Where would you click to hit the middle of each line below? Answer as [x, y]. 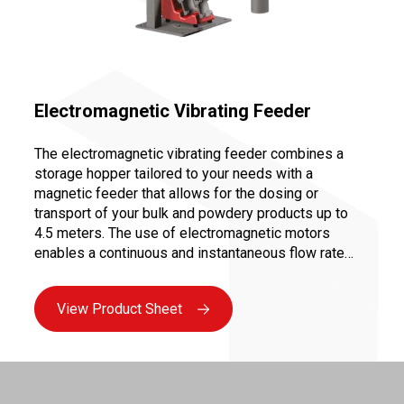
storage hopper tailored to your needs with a [174, 173]
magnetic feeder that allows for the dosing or [176, 193]
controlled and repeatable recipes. [142, 292]
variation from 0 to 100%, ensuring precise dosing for [201, 272]
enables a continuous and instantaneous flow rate [189, 252]
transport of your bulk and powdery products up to [191, 213]
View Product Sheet [119, 308]
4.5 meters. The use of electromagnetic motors [71, 233]
